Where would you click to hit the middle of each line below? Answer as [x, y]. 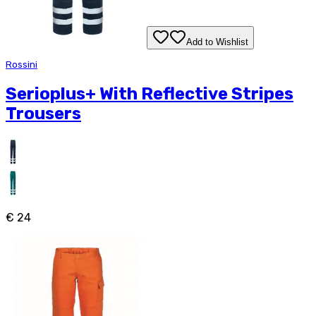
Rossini [22, 64]
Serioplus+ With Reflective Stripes [150, 93]
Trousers [43, 113]
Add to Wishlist [217, 42]
